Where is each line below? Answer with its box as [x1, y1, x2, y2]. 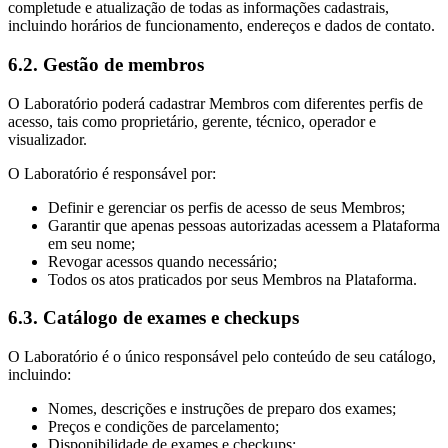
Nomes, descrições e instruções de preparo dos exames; [48, 400, 396, 418]
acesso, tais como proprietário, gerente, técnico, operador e [8, 112, 376, 130]
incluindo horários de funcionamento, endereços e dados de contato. [8, 17, 435, 35]
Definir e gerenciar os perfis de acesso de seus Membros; [48, 198, 405, 216]
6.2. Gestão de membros [8, 54, 204, 76]
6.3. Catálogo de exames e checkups [8, 307, 299, 329]
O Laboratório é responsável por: [8, 164, 216, 182]
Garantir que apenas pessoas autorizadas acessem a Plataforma [48, 216, 440, 234]
